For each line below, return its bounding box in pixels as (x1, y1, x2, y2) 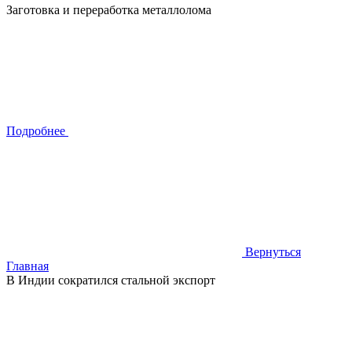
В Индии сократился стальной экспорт (6, 273, 215, 287)
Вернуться (245, 245, 301, 258)
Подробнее (6, 124, 65, 137)
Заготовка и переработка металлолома (6, 3, 211, 16)
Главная (6, 259, 49, 273)
